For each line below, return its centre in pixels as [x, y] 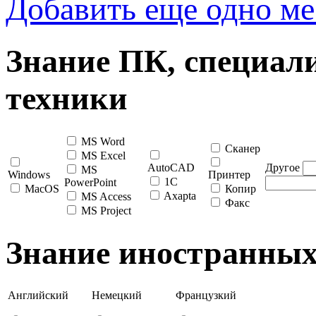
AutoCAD [171, 168]
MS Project [106, 211]
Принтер [229, 175]
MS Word [103, 142]
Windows [29, 175]
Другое [282, 168]
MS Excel [103, 156]
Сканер [243, 149]
